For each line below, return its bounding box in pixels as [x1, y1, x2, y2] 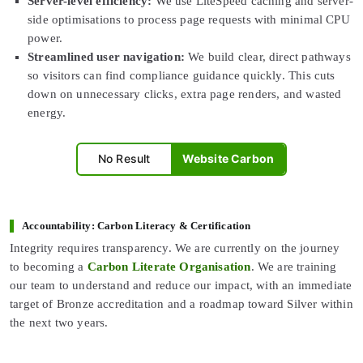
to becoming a [10, 260, 88, 274]
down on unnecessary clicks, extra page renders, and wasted [28, 87, 342, 100]
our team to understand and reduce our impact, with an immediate [10, 279, 352, 293]
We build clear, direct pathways [185, 49, 351, 63]
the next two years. [10, 316, 109, 330]
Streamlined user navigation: [28, 49, 186, 63]
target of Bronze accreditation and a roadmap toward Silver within [10, 297, 353, 311]
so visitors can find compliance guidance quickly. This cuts [28, 68, 335, 82]
